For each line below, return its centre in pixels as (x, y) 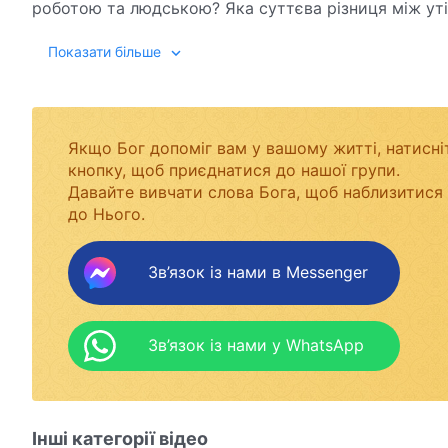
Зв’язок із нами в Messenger (258, 272)
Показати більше (104, 51)
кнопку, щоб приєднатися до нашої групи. (234, 169)
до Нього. (106, 213)
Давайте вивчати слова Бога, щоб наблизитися (255, 191)
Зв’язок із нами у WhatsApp (256, 345)
